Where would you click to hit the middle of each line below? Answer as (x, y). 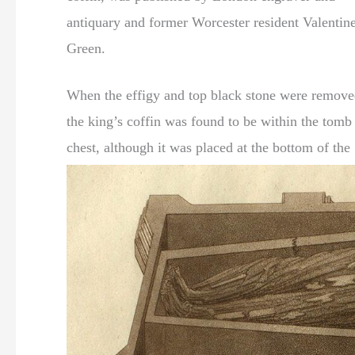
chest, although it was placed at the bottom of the (208, 147)
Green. (86, 48)
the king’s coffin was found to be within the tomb (209, 121)
